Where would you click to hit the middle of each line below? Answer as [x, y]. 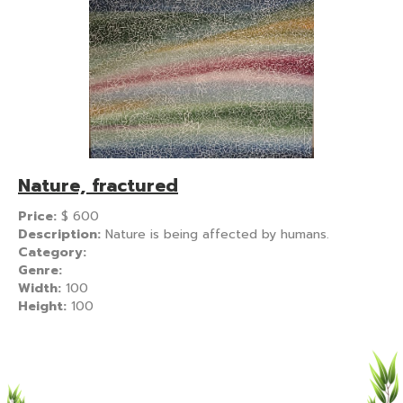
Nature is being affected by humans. [217, 234]
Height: [45, 306]
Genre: [40, 270]
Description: [62, 234]
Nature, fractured [98, 185]
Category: [52, 252]
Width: [42, 288]
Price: [40, 216]
